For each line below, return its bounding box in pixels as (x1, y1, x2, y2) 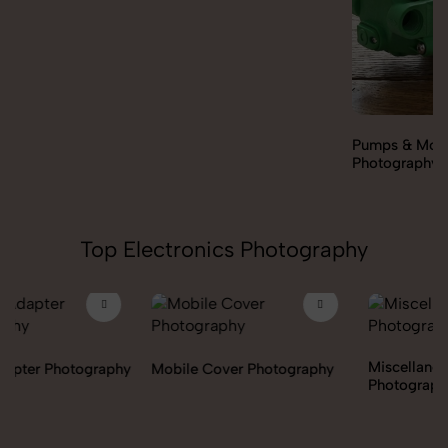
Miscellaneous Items (231, 358, 369, 377)
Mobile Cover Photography (15, 360, 198, 379)
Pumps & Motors (231, 136, 344, 155)
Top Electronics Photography (80, 236, 368, 264)
